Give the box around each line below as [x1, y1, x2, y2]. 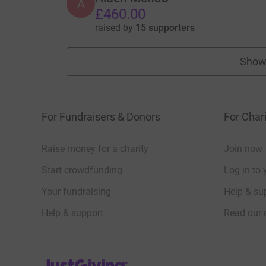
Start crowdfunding [42, 164, 122, 176]
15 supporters [135, 21, 195, 33]
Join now [224, 142, 262, 154]
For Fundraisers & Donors [42, 110, 160, 123]
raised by [94, 21, 135, 33]
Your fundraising [42, 185, 111, 197]
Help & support [42, 207, 103, 218]
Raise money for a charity [42, 142, 148, 154]
